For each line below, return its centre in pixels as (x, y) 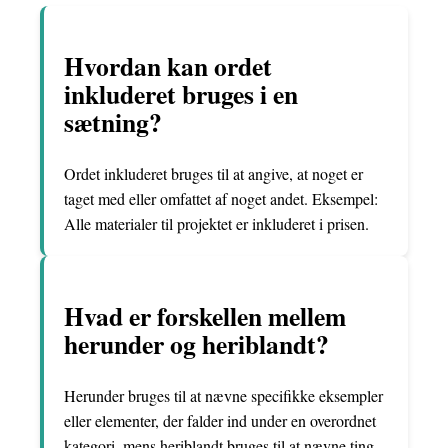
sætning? (113, 121)
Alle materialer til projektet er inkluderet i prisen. (216, 224)
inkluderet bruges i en (181, 93)
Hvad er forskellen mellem (205, 315)
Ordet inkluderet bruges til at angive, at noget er (213, 174)
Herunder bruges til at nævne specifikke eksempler (223, 396)
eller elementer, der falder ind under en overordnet (220, 421)
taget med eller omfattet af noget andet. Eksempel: (221, 199)
